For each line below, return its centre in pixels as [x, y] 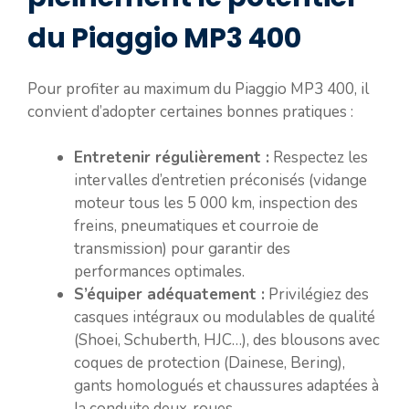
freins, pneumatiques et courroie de [196, 226]
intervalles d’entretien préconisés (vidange [220, 180]
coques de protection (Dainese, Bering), [210, 363]
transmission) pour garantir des [182, 249]
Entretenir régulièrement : [172, 157]
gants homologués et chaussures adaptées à [226, 386]
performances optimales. [159, 272]
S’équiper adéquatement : [169, 294]
